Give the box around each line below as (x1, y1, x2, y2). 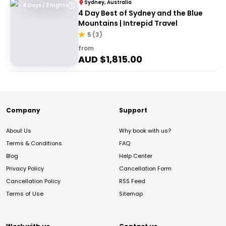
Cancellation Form (119, 164, 172, 173)
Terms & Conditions (6, 139, 62, 147)
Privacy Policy (6, 164, 44, 173)
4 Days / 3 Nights (23, 2, 68, 9)
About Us (6, 127, 31, 135)
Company (6, 106, 40, 115)
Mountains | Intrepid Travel (78, 18, 178, 28)
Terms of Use (6, 190, 43, 198)
